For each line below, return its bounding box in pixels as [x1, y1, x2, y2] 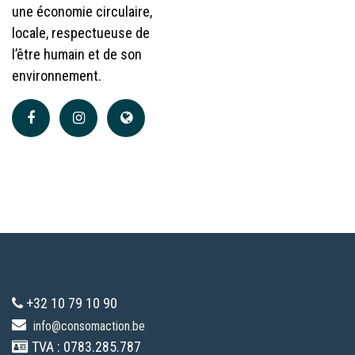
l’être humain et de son [12, 46, 142, 63]
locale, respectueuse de [12, 25, 150, 42]
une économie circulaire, [12, 3, 152, 21]
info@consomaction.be [33, 319, 145, 334]
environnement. [12, 67, 101, 85]
